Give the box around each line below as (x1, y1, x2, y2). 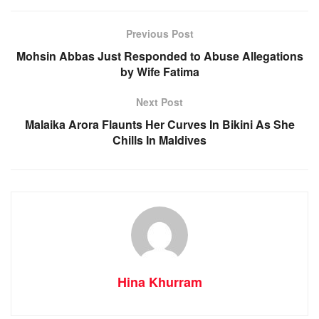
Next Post (136, 94, 183, 109)
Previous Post (125, 26, 194, 41)
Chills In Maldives (113, 131, 206, 148)
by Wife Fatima (120, 63, 199, 80)
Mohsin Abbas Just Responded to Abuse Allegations (16, 47, 303, 64)
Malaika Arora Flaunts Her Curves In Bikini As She (24, 115, 295, 132)
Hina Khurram (117, 272, 202, 291)
